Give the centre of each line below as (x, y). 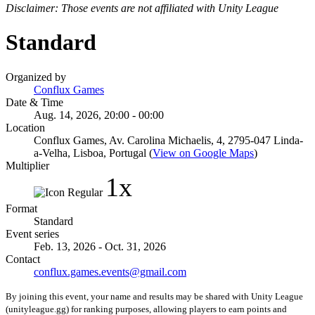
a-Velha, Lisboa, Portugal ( (93, 153)
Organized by (36, 77)
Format (21, 208)
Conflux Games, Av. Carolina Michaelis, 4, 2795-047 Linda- (168, 140)
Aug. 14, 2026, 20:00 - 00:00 (99, 115)
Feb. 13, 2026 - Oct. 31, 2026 (100, 246)
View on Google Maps (203, 153)
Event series (32, 233)
